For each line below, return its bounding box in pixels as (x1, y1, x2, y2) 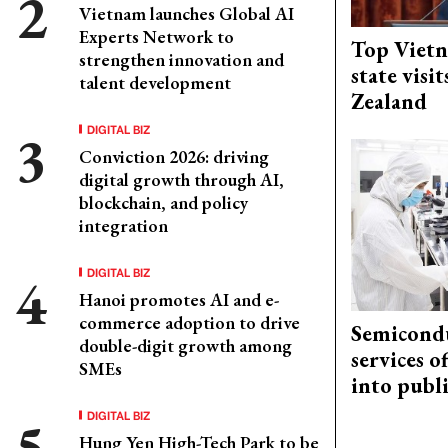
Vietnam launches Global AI (79, 2, 294, 25)
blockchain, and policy (79, 191, 248, 214)
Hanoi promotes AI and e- (79, 288, 279, 311)
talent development (79, 71, 231, 94)
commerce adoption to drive (79, 311, 300, 334)
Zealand (351, 87, 427, 117)
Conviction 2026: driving (79, 145, 269, 168)
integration (79, 214, 168, 237)
